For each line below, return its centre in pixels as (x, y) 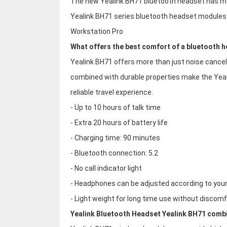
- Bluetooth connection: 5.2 (114, 153)
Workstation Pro (97, 31)
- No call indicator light (106, 168)
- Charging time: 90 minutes (115, 138)
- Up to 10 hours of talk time (116, 107)
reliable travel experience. (112, 92)
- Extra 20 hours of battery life (119, 123)
